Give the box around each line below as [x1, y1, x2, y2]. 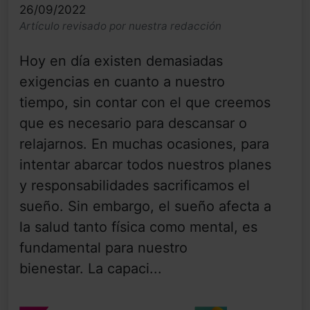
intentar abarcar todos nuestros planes [19, 156, 271, 173]
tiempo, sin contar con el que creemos [19, 93, 271, 111]
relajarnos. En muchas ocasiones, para [19, 135, 269, 152]
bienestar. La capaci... [19, 259, 162, 277]
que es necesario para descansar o [19, 114, 247, 131]
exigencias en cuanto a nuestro [19, 73, 225, 90]
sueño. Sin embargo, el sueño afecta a [19, 197, 271, 215]
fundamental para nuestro [19, 239, 188, 256]
